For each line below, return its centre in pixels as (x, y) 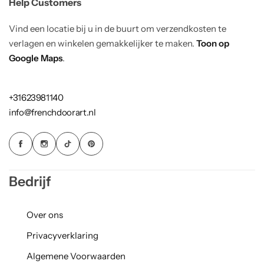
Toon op (213, 44)
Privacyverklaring (62, 236)
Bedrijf (30, 182)
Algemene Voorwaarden (76, 256)
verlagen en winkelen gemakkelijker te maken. (103, 44)
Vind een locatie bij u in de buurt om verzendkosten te (118, 29)
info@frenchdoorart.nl (52, 112)
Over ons (45, 215)
